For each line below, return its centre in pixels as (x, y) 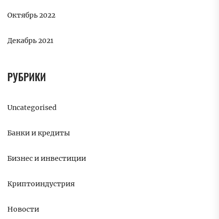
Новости (23, 209)
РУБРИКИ (27, 77)
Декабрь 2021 (30, 41)
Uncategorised (32, 108)
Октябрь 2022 (31, 15)
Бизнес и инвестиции (47, 159)
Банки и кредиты (39, 133)
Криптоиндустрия (41, 184)
